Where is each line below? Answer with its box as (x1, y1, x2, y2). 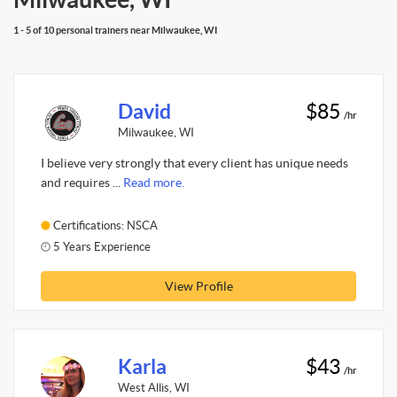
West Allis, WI (117, 380, 190, 394)
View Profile (164, 278, 233, 293)
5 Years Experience (51, 239, 151, 253)
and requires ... (41, 175, 123, 190)
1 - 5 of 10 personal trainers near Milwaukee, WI (13, 24, 217, 35)
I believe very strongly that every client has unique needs (41, 156, 348, 170)
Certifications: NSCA (51, 218, 158, 232)
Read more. (123, 175, 184, 190)
